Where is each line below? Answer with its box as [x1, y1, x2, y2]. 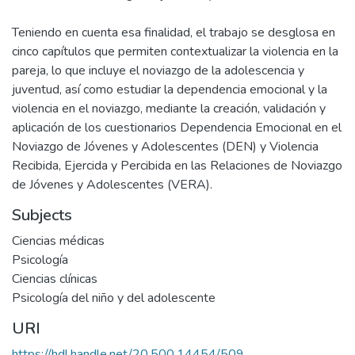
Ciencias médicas [12, 232, 105, 250]
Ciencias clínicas [12, 270, 97, 288]
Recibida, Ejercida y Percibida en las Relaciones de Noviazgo [12, 157, 342, 174]
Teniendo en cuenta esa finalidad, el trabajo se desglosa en [12, 24, 335, 41]
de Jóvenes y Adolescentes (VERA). [12, 176, 212, 193]
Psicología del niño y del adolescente [12, 289, 216, 307]
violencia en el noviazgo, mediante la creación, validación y [12, 100, 326, 117]
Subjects [12, 204, 72, 226]
